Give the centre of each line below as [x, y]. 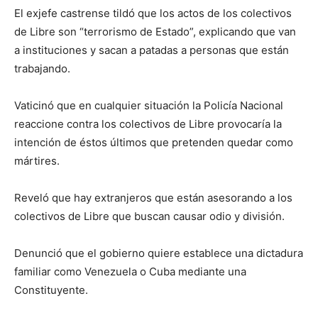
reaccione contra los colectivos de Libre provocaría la [148, 124]
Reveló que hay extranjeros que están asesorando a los [153, 198]
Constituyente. [51, 290]
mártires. [37, 161]
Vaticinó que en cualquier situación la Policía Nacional [149, 106]
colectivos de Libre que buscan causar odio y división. [149, 216]
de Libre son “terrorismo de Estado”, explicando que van [155, 32]
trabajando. [42, 69]
